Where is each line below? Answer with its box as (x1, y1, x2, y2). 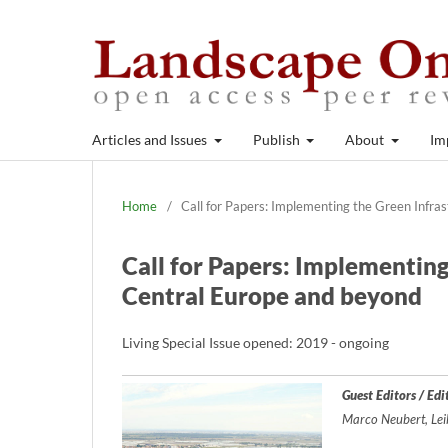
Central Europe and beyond (122, 280, 422, 310)
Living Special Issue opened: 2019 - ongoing (122, 333, 389, 351)
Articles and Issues (92, 130, 210, 148)
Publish (252, 130, 303, 148)
